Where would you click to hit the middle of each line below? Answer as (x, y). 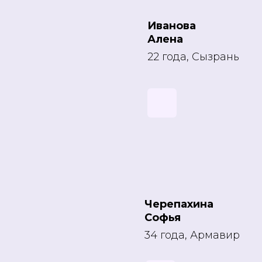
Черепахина (179, 204)
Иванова (172, 26)
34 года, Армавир (192, 235)
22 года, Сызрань (193, 57)
